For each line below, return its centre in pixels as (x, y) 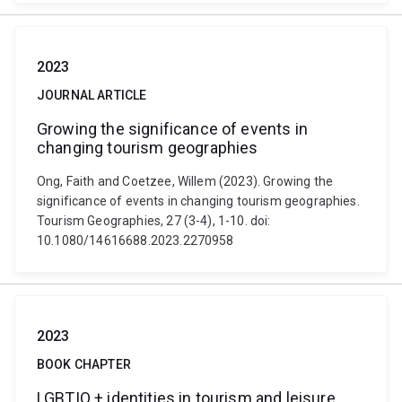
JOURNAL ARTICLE (92, 95)
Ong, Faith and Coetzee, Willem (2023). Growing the (185, 181)
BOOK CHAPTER (84, 364)
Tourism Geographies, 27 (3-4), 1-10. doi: (154, 221)
